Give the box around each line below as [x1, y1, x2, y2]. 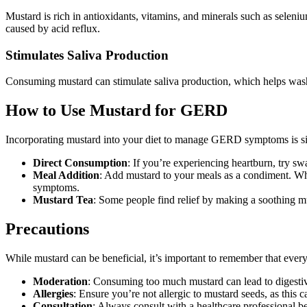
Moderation [33, 275, 88, 287]
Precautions [5, 219, 89, 238]
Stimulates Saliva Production [5, 47, 169, 62]
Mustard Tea [33, 194, 93, 206]
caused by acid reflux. [5, 22, 100, 34]
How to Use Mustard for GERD [5, 101, 228, 120]
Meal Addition [33, 169, 99, 182]
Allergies [33, 287, 73, 299]
